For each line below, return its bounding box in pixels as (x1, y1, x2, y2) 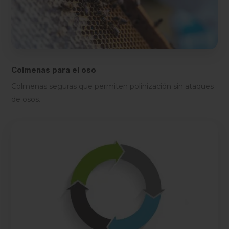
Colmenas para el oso (11, 65, 97, 75)
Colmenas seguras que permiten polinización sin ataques (11, 82, 214, 91)
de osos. (11, 95, 41, 104)
